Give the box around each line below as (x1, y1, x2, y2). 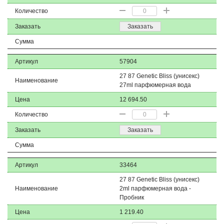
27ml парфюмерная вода (119, 81, 191, 88)
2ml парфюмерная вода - (119, 185, 191, 192)
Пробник (119, 194, 144, 201)
